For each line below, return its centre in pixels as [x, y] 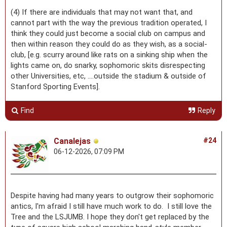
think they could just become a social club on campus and [108, 33]
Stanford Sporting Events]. [55, 86]
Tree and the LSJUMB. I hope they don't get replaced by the [110, 217]
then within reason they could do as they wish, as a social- [109, 44]
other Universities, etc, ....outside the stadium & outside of [108, 76]
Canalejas [72, 141]
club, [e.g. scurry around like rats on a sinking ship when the [109, 54]
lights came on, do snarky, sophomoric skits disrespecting [108, 65]
